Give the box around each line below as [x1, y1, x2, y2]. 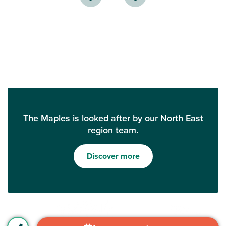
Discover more [86, 150, 140, 162]
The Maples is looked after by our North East [23, 111, 203, 125]
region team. [88, 124, 138, 137]
